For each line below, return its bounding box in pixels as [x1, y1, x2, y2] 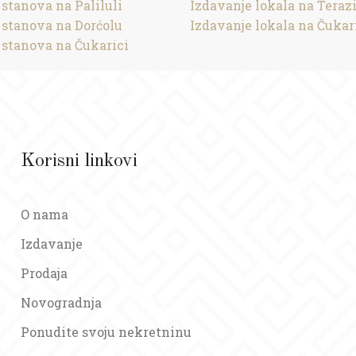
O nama [21, 206, 69, 222]
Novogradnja [21, 294, 103, 311]
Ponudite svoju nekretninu [21, 323, 192, 340]
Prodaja [21, 265, 68, 281]
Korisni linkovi [21, 152, 138, 171]
